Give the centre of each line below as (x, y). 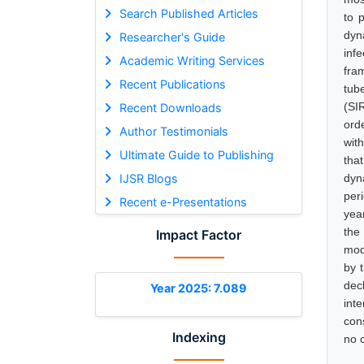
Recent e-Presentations (183, 201)
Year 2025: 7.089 (199, 288)
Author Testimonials (173, 131)
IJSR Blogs (148, 178)
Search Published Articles (188, 13)
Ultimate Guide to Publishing (196, 154)
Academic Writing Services (192, 60)
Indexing (199, 337)
